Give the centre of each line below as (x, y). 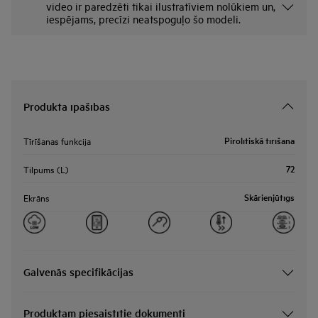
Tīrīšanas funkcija (57, 140)
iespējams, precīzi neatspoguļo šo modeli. (143, 19)
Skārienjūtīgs (269, 197)
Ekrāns (37, 197)
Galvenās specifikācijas (78, 272)
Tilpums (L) (46, 169)
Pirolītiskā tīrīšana (259, 140)
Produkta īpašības (67, 106)
